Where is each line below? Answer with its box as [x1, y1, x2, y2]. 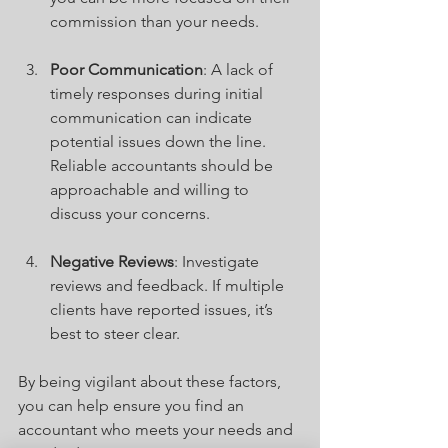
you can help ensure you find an [18, 395, 248, 415]
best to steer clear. [50, 323, 180, 343]
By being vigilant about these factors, [18, 371, 285, 391]
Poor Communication [50, 59, 203, 79]
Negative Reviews [50, 251, 174, 271]
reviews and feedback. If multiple [50, 275, 288, 295]
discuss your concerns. [50, 203, 210, 223]
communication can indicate [50, 107, 256, 127]
